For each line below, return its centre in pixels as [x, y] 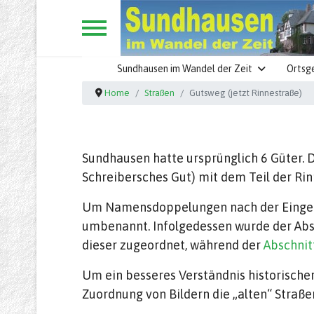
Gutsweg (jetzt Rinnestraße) [246, 93]
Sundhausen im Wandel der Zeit [185, 69]
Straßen [160, 93]
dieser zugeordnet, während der [173, 245]
